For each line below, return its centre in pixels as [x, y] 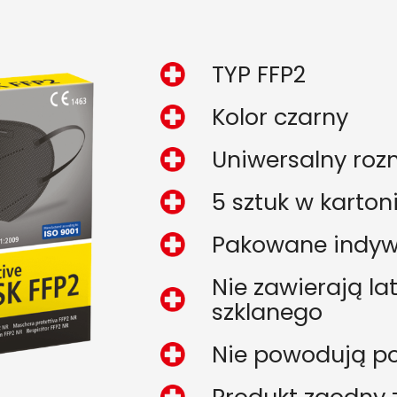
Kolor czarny [280, 117]
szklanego [267, 311]
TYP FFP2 [258, 74]
